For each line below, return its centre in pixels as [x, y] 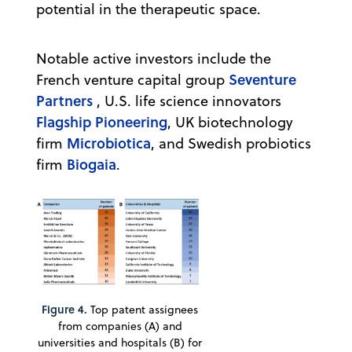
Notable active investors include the [154, 58]
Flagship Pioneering [102, 121]
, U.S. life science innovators [189, 101]
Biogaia [92, 164]
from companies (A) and [120, 326]
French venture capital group [132, 79]
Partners [66, 100]
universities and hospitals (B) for [120, 342]
